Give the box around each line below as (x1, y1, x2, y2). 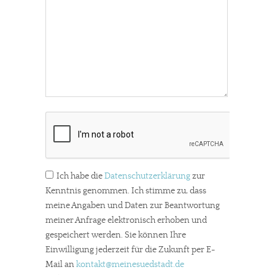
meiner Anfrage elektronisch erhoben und (45, 215, 207, 225)
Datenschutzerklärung (104, 171, 190, 181)
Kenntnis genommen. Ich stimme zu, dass (45, 185, 206, 196)
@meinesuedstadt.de (106, 259, 184, 269)
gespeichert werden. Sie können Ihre (45, 230, 186, 240)
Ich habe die (56, 171, 104, 181)
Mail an (45, 259, 76, 269)
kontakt (76, 259, 106, 269)
